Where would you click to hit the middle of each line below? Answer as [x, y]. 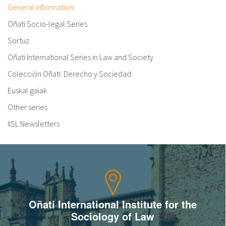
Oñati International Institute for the [112, 204]
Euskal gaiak [27, 91]
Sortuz [18, 41]
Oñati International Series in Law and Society [80, 57]
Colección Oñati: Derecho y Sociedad [69, 74]
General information [41, 7]
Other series [27, 107]
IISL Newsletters [34, 124]
